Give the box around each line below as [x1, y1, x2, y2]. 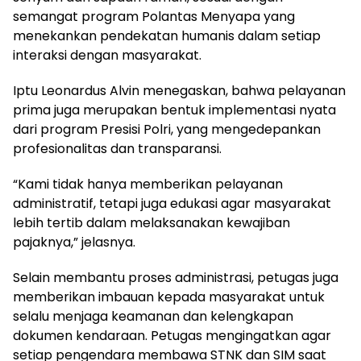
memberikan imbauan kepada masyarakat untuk [13, 288, 325, 307]
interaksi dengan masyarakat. [13, 46, 201, 65]
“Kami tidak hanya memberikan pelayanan [13, 175, 283, 194]
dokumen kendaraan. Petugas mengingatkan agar [13, 326, 331, 346]
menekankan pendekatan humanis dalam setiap [13, 27, 321, 46]
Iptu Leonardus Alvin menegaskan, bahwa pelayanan [13, 81, 346, 101]
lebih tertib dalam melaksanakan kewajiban [13, 214, 290, 233]
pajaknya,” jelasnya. [13, 233, 135, 252]
